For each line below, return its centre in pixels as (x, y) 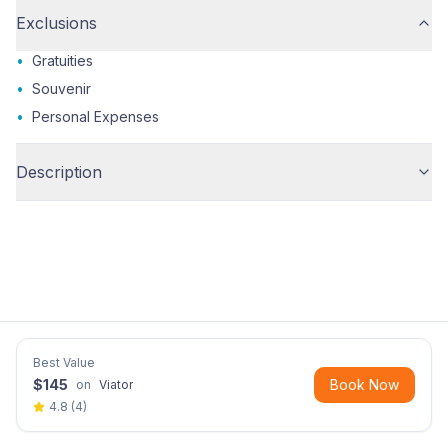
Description (59, 172)
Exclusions (56, 23)
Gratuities (62, 60)
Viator (116, 384)
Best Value (64, 362)
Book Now (364, 384)
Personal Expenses (95, 116)
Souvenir (61, 88)
